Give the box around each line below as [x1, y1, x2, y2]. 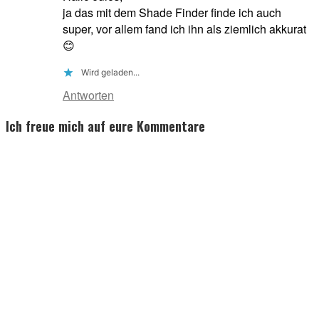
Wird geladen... [81, 67, 140, 78]
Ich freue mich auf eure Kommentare [6, 116, 205, 136]
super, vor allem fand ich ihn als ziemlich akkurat [63, 20, 306, 37]
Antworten [63, 86, 114, 103]
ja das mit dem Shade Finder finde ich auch [63, 4, 281, 21]
